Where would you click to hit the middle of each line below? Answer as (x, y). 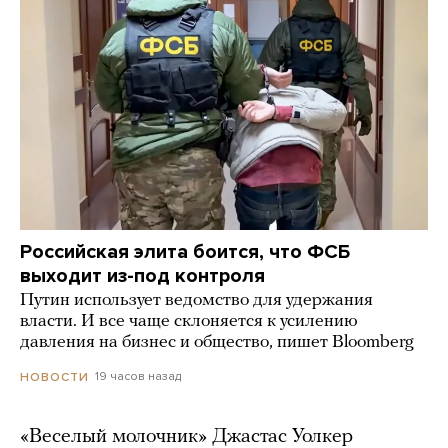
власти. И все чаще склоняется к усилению (189, 322)
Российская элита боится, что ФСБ (185, 252)
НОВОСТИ (54, 376)
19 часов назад (138, 376)
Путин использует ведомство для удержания (196, 301)
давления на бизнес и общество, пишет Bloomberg (217, 343)
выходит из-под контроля (142, 276)
